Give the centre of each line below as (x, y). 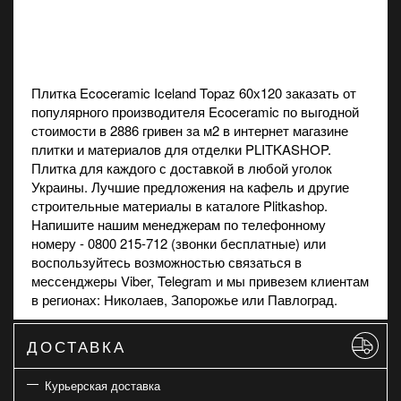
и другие (321, 186)
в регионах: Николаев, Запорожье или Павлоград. (184, 299)
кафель (270, 186)
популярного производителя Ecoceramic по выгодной (195, 111)
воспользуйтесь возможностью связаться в (166, 261)
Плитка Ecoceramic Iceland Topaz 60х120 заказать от (194, 92)
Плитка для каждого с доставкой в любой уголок (182, 167)
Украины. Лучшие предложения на (139, 186)
